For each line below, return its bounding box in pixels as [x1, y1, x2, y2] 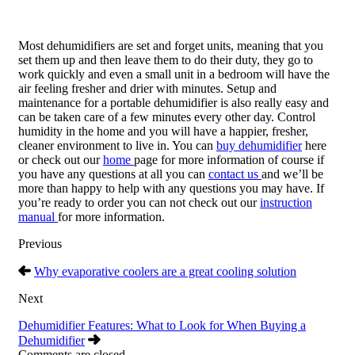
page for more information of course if [134, 153, 324, 167]
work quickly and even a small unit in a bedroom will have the [18, 67, 330, 82]
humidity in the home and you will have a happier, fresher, [18, 124, 308, 139]
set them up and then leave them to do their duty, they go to [18, 53, 313, 67]
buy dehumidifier [216, 139, 302, 153]
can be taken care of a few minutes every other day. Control [18, 110, 315, 124]
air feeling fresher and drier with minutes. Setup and [18, 82, 277, 96]
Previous [18, 237, 62, 251]
